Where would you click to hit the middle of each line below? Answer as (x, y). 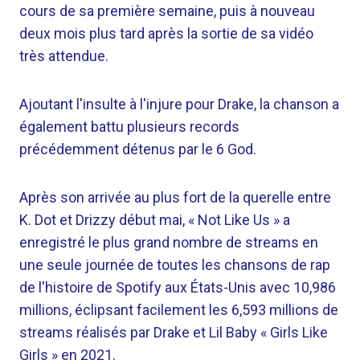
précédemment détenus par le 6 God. (138, 149)
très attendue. (64, 56)
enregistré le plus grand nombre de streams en (169, 242)
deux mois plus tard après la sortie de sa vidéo (166, 33)
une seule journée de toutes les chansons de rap (175, 265)
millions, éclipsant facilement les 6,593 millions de (179, 310)
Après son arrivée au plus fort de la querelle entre (175, 197)
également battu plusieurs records (129, 127)
